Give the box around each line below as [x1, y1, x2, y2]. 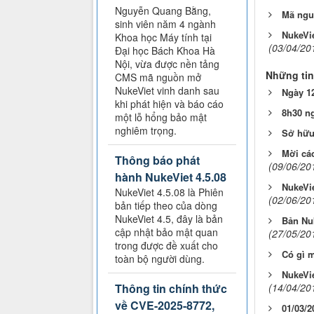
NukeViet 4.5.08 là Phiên [115, 185, 224, 200]
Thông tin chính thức [115, 280, 227, 297]
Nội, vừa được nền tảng [115, 57, 219, 71]
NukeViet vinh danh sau [115, 83, 219, 98]
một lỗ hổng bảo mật [115, 110, 207, 125]
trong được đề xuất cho [115, 238, 218, 253]
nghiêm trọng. [115, 123, 177, 138]
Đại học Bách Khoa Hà [115, 43, 215, 58]
